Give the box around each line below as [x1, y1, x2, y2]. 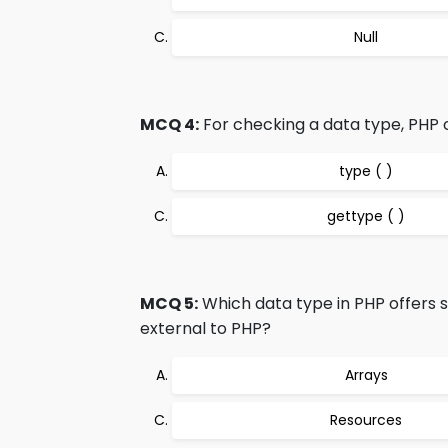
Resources [330, 410, 402, 430]
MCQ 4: [140, 113, 199, 136]
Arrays [344, 365, 388, 385]
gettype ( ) [327, 206, 405, 226]
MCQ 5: [140, 292, 198, 315]
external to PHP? [140, 317, 271, 340]
